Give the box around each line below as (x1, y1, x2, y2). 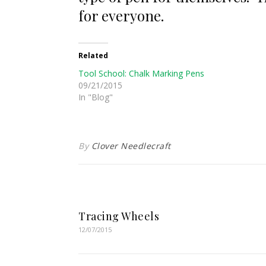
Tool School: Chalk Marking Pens (78, 68, 204, 79)
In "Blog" (78, 91, 113, 103)
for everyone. (78, 6, 164, 25)
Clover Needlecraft (91, 140, 171, 151)
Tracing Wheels (78, 209, 159, 223)
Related (78, 50, 108, 61)
